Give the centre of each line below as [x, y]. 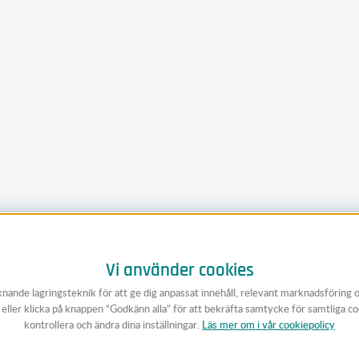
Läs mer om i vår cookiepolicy [268, 325]
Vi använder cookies [179, 270]
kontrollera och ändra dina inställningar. [113, 325]
